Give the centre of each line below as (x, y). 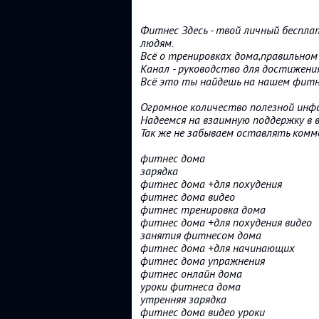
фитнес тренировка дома (203, 210)
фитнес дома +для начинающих (218, 248)
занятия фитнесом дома (201, 235)
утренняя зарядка (183, 299)
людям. (157, 43)
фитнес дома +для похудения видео (226, 223)
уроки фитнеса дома (190, 287)
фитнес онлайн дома (191, 274)
